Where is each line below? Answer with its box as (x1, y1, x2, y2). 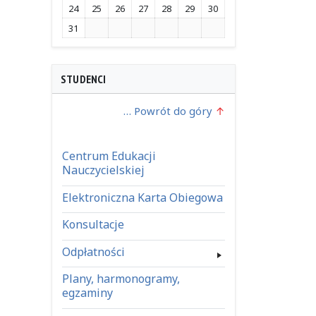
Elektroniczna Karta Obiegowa (61, 189, 223, 205)
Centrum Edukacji (61, 148, 156, 164)
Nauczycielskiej (61, 162, 145, 178)
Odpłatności (61, 243, 125, 260)
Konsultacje (61, 217, 124, 233)
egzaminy (61, 285, 113, 301)
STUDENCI (61, 72, 107, 86)
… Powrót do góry (123, 104, 216, 118)
